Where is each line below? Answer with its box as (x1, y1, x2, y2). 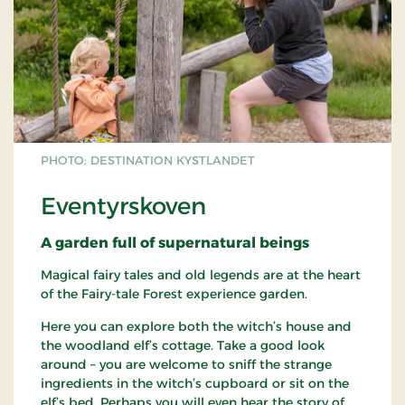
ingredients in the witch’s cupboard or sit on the (41, 375, 349, 392)
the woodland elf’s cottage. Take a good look (41, 337, 325, 354)
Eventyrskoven (41, 192, 206, 221)
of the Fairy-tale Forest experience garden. (41, 286, 307, 303)
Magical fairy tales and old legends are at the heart (41, 267, 361, 284)
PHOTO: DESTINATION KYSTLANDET (41, 153, 255, 168)
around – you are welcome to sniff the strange (41, 356, 332, 373)
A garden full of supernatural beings (41, 234, 309, 252)
